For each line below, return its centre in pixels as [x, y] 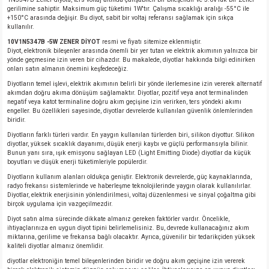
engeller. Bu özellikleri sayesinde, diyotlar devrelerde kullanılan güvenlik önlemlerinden [130, 111]
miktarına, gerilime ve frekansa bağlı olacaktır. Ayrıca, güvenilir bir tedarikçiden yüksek [131, 237]
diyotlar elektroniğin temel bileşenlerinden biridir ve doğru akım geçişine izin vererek [126, 261]
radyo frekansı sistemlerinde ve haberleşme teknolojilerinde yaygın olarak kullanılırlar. [129, 186]
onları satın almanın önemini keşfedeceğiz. [68, 69]
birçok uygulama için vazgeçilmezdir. [60, 204]
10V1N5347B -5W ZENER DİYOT [54, 42]
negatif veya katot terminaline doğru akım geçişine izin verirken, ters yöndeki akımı [124, 102]
